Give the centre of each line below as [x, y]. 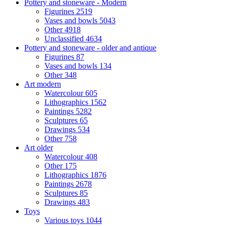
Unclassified [65, 39]
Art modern [43, 84]
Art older [39, 148]
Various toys [65, 220]
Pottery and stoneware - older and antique [90, 48]
